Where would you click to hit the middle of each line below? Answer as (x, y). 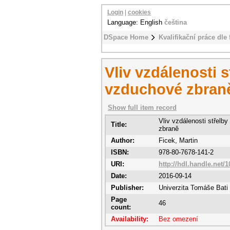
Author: (123, 140)
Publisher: (127, 188)
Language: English (136, 22)
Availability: (130, 219)
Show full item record (142, 108)
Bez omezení (178, 219)
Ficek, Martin (178, 140)
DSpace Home (126, 37)
